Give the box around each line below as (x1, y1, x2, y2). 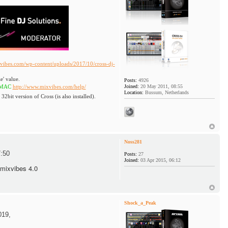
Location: (124, 90, 144, 96)
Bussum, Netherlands (144, 90, 189, 96)
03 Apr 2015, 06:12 (139, 157, 181, 163)
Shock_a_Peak (124, 200, 157, 206)
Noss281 (124, 139, 142, 145)
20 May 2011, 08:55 (139, 83, 183, 90)
